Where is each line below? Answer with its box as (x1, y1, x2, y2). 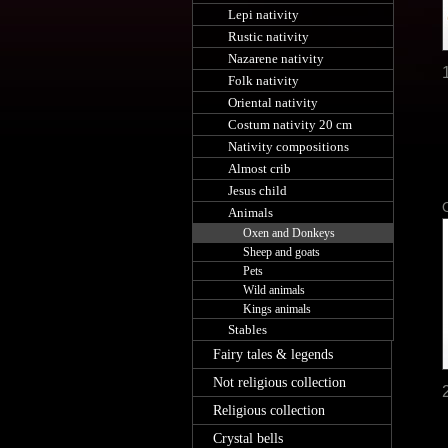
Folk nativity (228, 73, 299, 88)
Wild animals (243, 283, 305, 297)
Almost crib (228, 161, 291, 176)
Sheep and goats (243, 245, 320, 259)
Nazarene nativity (228, 51, 324, 66)
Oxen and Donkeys (243, 226, 335, 240)
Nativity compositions (228, 139, 349, 154)
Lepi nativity (228, 7, 299, 22)
